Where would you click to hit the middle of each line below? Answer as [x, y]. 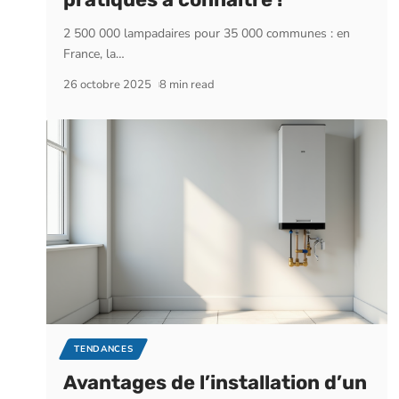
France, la [90, 54]
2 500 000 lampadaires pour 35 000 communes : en [207, 34]
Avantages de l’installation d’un [216, 382]
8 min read [187, 85]
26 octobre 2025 [108, 85]
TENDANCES [104, 349]
